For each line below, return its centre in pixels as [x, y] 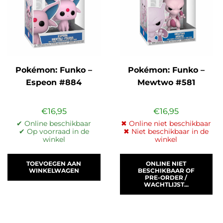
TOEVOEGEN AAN [54, 164]
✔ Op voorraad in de [54, 132]
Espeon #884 [54, 83]
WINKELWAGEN [54, 171]
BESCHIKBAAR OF [166, 171]
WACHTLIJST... [166, 185]
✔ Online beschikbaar [54, 124]
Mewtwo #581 [166, 83]
